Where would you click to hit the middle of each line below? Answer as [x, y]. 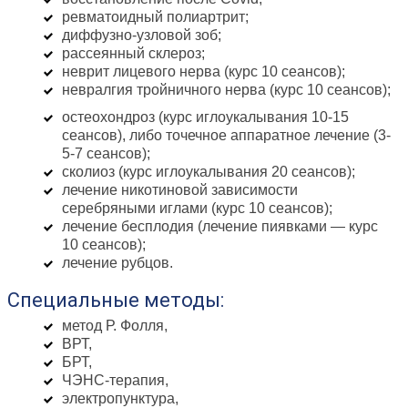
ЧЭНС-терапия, [115, 381]
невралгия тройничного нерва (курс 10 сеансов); [226, 90]
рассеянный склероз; [133, 54]
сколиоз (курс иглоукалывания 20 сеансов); [209, 172]
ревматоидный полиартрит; [155, 17]
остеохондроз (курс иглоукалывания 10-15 [205, 117]
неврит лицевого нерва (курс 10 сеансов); [204, 72]
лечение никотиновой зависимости [180, 190]
